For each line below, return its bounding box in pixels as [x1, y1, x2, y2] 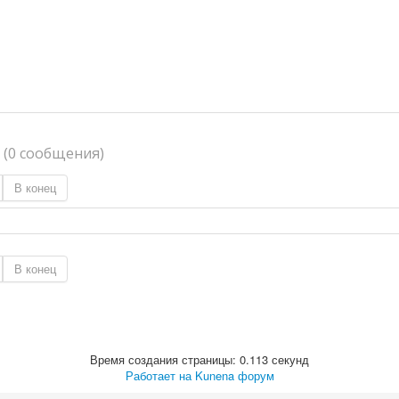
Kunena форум [194, 366, 274, 384]
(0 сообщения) [4, 142, 104, 163]
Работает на [125, 366, 191, 384]
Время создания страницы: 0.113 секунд [90, 350, 309, 368]
